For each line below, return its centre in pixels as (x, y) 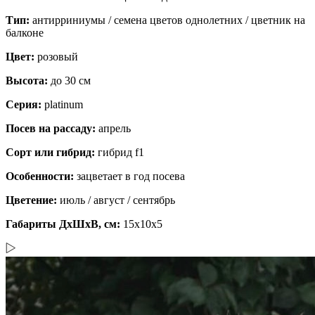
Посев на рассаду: (52, 128)
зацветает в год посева (131, 176)
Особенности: (41, 176)
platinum (64, 104)
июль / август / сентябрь (117, 200)
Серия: (25, 104)
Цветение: (33, 200)
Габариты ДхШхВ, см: (63, 224)
